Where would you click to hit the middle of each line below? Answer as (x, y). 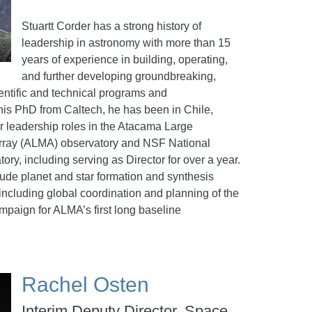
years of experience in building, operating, (125, 60)
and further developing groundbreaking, (119, 76)
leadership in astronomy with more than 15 (126, 43)
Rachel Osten (85, 284)
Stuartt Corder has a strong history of (111, 26)
